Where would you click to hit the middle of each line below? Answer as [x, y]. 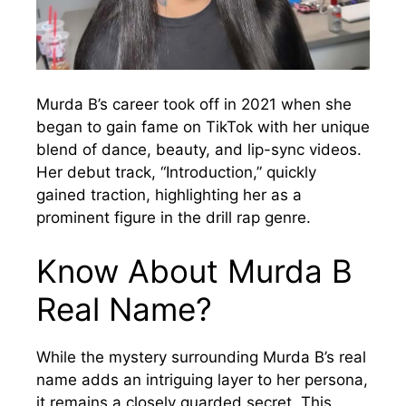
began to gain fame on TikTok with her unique [203, 126]
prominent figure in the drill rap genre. [174, 217]
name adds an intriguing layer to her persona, [202, 380]
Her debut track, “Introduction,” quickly [176, 172]
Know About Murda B [194, 271]
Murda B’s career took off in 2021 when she [194, 104]
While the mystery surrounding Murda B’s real [201, 358]
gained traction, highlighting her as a [169, 194]
